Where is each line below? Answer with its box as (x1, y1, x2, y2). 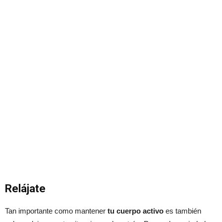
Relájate (5, 182, 46, 195)
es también (166, 206, 201, 215)
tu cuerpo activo (108, 206, 164, 215)
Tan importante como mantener (5, 206, 108, 215)
